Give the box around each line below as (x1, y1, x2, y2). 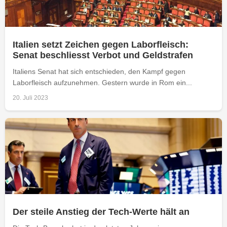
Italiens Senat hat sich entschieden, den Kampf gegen (13, 67, 185, 75)
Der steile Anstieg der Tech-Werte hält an (13, 206, 190, 217)
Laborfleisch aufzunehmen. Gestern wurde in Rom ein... (13, 78, 192, 87)
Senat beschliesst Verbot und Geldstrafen (13, 50, 193, 60)
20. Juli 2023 (13, 94, 48, 101)
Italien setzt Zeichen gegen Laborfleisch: (13, 39, 188, 50)
